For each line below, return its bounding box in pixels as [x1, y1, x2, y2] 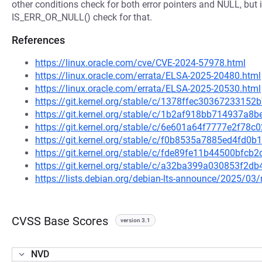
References [12, 34, 65, 46]
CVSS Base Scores [12, 214, 108, 228]
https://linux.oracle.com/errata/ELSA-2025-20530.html [35, 83, 261, 94]
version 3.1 [120, 217, 150, 223]
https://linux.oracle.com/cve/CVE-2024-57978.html [35, 57, 246, 68]
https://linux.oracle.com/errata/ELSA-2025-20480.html [35, 70, 261, 81]
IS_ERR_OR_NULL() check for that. [12, 12, 152, 23]
